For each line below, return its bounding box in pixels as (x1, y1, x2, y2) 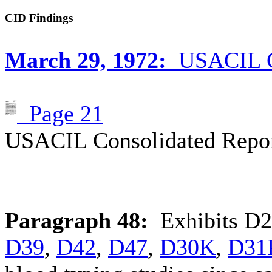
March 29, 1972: (5, 47, 166, 73)
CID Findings (5, 11, 73, 24)
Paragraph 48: (5, 208, 148, 234)
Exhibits (148, 208, 244, 234)
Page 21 (29, 101, 103, 127)
